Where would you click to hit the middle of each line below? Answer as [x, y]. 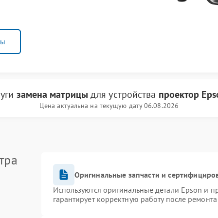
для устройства [123, 94]
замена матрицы [52, 94]
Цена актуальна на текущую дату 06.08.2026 [109, 106]
